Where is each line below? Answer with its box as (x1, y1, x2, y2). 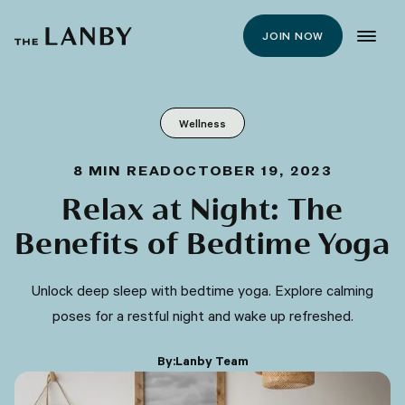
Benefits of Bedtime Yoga (14, 228, 391, 263)
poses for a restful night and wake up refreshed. (52, 306, 353, 325)
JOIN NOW (262, 28, 324, 42)
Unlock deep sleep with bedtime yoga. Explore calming (32, 281, 373, 299)
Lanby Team (174, 353, 249, 369)
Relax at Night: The (61, 193, 344, 229)
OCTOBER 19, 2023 (172, 164, 333, 179)
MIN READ (83, 164, 173, 179)
